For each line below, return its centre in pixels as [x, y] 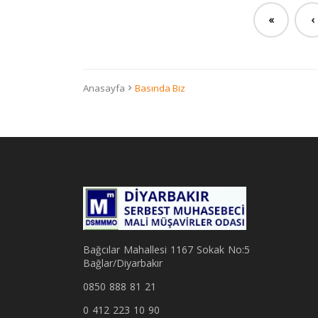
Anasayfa [104, 88]
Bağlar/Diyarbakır [123, 263]
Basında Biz [160, 88]
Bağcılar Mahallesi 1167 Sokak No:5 [166, 250]
